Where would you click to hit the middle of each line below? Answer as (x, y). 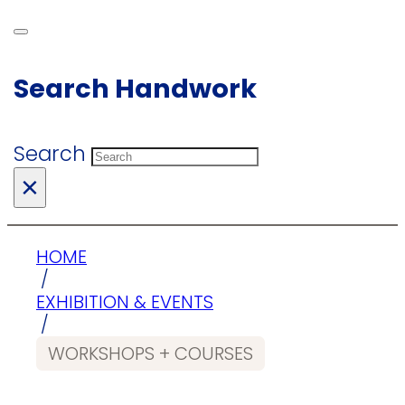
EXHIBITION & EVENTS (125, 302)
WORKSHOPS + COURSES (150, 353)
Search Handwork (135, 89)
